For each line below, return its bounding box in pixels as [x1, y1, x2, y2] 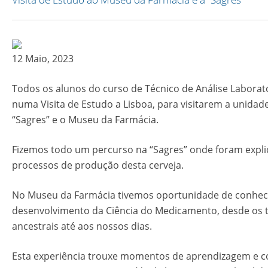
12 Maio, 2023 [12, 52, 74, 65]
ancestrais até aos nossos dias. [12, 220, 152, 233]
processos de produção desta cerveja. [12, 159, 184, 172]
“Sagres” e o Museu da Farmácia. [12, 113, 159, 126]
